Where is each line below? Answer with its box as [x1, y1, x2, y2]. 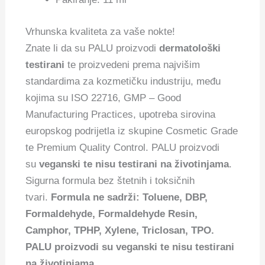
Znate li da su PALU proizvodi [25, 42, 160, 54]
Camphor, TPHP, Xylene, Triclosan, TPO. [25, 224, 215, 236]
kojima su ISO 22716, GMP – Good [25, 92, 182, 104]
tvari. [25, 191, 51, 203]
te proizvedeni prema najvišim [64, 59, 201, 70]
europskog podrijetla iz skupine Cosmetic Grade [25, 125, 238, 137]
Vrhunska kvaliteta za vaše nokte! [25, 25, 176, 37]
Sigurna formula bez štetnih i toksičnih [25, 174, 195, 186]
